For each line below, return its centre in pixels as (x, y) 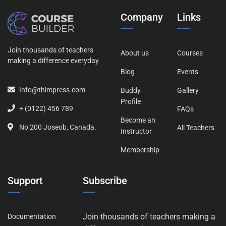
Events (188, 72)
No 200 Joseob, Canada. (57, 127)
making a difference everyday (53, 61)
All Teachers (196, 128)
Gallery (188, 91)
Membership (140, 150)
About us (135, 53)
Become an (138, 120)
